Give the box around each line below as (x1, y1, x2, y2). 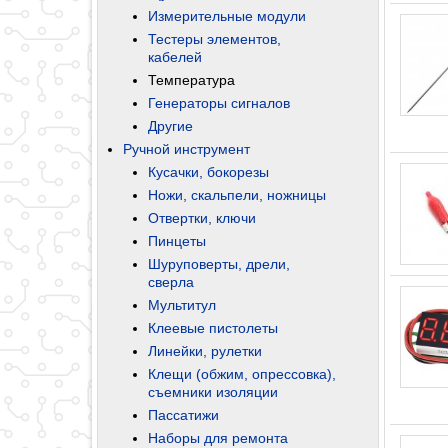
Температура (148, 71, 235, 88)
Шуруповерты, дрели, (148, 255, 290, 272)
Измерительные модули (148, 7, 306, 24)
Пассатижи (148, 406, 219, 423)
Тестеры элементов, (148, 30, 281, 47)
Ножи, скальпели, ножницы (148, 186, 326, 203)
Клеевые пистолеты (148, 319, 278, 336)
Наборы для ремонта (148, 429, 288, 446)
